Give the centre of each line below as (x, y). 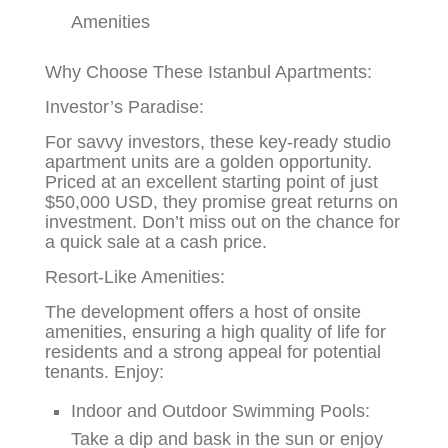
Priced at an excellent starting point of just (212, 182)
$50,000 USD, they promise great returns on (222, 202)
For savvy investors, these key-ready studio (218, 142)
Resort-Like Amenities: (135, 277)
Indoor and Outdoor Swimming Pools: (221, 411)
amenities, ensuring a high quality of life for (216, 332)
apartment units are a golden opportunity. (209, 162)
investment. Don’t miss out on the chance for (223, 222)
